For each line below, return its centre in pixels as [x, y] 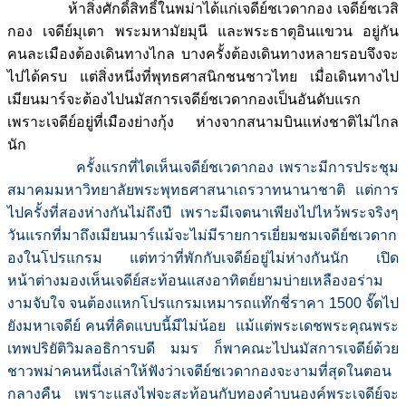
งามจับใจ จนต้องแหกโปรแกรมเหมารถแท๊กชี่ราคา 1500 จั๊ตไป [203, 304]
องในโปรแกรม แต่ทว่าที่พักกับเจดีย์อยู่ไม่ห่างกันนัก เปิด [203, 258]
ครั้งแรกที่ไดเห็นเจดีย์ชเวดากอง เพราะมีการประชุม [203, 168]
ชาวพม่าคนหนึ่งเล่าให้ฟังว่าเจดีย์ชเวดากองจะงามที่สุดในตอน [199, 372]
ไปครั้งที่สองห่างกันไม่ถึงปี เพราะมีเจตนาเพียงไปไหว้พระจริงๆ [203, 213]
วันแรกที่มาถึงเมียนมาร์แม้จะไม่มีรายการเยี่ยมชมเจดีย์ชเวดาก [202, 236]
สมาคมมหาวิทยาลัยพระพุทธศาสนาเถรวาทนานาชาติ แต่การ [203, 190]
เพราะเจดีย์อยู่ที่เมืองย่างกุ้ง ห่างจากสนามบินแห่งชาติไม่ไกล [203, 122]
